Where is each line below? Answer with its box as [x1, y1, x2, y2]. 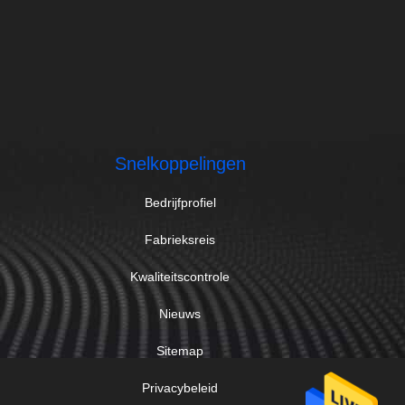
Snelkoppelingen [114, 154, 246, 174]
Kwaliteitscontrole [130, 269, 231, 284]
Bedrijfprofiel [144, 195, 216, 210]
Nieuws [159, 306, 202, 321]
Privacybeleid [142, 381, 219, 395]
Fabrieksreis [145, 232, 216, 247]
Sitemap [156, 344, 204, 358]
